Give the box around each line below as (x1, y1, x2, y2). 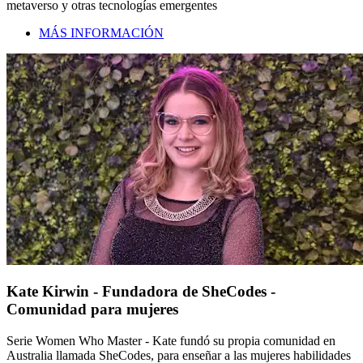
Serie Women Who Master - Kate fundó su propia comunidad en (6, 334, 335, 348)
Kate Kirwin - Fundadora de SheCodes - (6, 283, 275, 301)
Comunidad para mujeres (6, 301, 178, 318)
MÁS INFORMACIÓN (39, 25, 164, 40)
